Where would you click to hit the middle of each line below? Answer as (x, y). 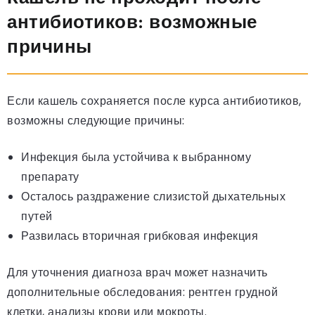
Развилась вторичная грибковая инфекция (140, 236)
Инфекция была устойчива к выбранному (136, 157)
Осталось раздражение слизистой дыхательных (153, 197)
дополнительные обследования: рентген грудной (142, 292)
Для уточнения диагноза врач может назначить (137, 273)
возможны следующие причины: (96, 121)
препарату (50, 177)
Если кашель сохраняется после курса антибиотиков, (154, 101)
